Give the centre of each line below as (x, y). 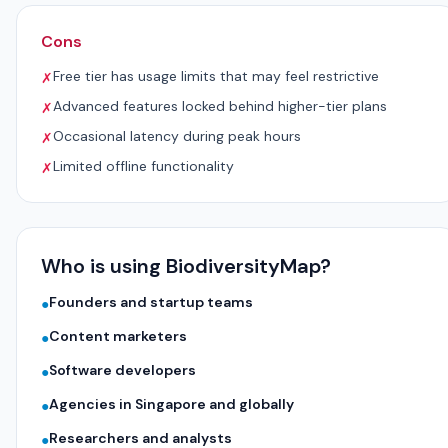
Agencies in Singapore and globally (171, 404)
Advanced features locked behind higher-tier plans (220, 106)
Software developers (122, 370)
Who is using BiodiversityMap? (186, 266)
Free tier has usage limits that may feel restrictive (216, 76)
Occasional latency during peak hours (177, 136)
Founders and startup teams (151, 302)
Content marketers (118, 336)
